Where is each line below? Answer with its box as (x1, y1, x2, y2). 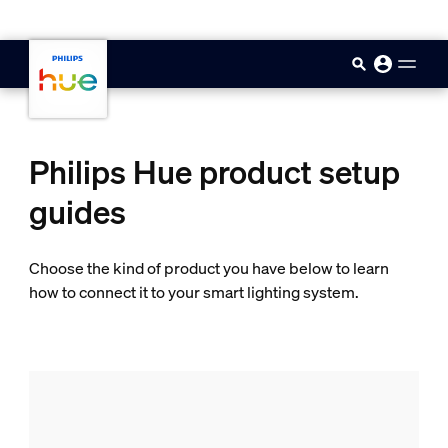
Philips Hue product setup (28, 151, 400, 193)
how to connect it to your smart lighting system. (28, 281, 359, 303)
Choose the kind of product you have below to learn (28, 257, 389, 279)
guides (28, 191, 126, 233)
